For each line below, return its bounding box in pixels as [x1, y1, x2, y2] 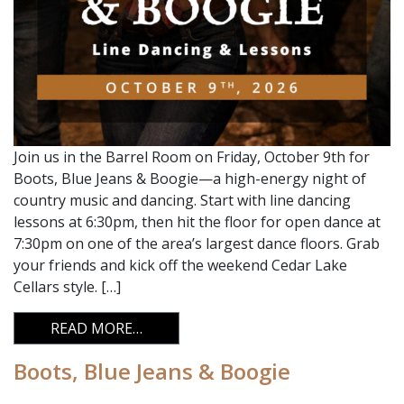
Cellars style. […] [14, 277, 121, 297]
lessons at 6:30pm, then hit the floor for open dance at [14, 212, 381, 232]
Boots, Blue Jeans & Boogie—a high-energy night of [14, 169, 366, 188]
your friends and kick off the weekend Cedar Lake [14, 255, 347, 275]
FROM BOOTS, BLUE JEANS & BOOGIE [142, 317, 396, 337]
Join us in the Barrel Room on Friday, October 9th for [14, 147, 370, 167]
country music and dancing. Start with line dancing [14, 190, 351, 210]
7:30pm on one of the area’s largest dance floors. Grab [14, 234, 380, 253]
